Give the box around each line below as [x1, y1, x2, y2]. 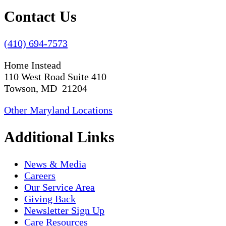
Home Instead [4, 60, 61, 71]
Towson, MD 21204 [4, 83, 87, 94]
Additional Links [4, 129, 115, 146]
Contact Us [4, 8, 77, 25]
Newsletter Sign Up [24, 204, 104, 216]
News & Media [24, 158, 86, 169]
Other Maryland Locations [4, 104, 112, 116]
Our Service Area [24, 181, 95, 193]
